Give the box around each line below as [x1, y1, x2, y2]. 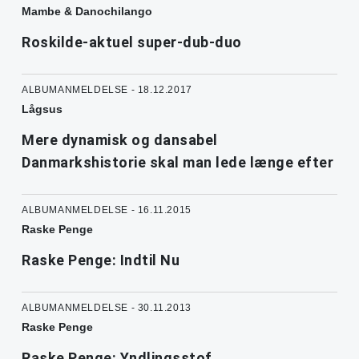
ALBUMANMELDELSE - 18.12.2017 [22, 83, 192, 95]
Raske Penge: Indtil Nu [22, 251, 179, 268]
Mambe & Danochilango [22, 4, 152, 18]
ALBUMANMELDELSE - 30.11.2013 [22, 301, 192, 313]
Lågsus [22, 102, 63, 115]
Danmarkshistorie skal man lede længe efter [22, 153, 333, 171]
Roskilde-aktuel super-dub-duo [22, 33, 242, 50]
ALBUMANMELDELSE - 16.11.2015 [22, 204, 192, 216]
